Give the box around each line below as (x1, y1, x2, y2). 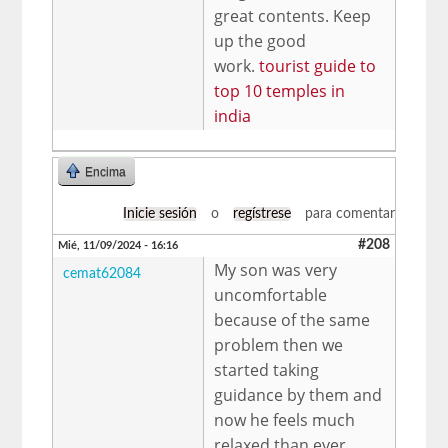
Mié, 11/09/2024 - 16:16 (58, 239, 179, 251)
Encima (85, 164, 127, 179)
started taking (214, 358, 320, 381)
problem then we (214, 333, 344, 356)
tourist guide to (259, 54, 377, 77)
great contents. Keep (214, 4, 372, 27)
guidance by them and (214, 383, 383, 406)
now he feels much (214, 408, 356, 431)
